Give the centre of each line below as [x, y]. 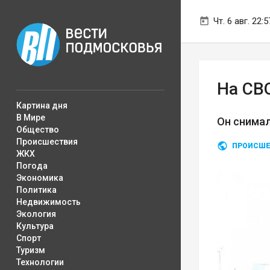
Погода [32, 166]
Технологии [40, 262]
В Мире [31, 118]
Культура [35, 226]
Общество [38, 130]
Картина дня [42, 105]
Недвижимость [49, 202]
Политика [36, 190]
